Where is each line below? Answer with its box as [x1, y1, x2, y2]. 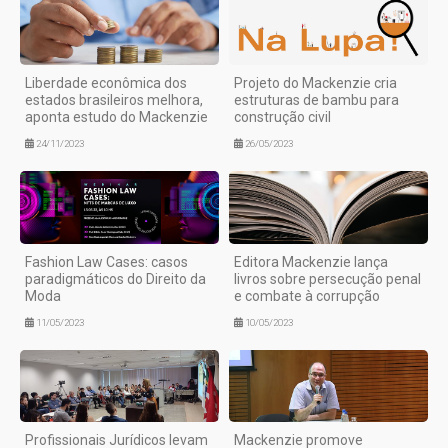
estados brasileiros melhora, [25, 92, 203, 109]
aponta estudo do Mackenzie [25, 109, 208, 126]
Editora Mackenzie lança [234, 253, 388, 270]
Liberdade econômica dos [25, 75, 187, 92]
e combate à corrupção [234, 287, 380, 304]
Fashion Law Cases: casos [25, 253, 188, 270]
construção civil [234, 109, 331, 126]
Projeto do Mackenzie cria [234, 75, 397, 92]
